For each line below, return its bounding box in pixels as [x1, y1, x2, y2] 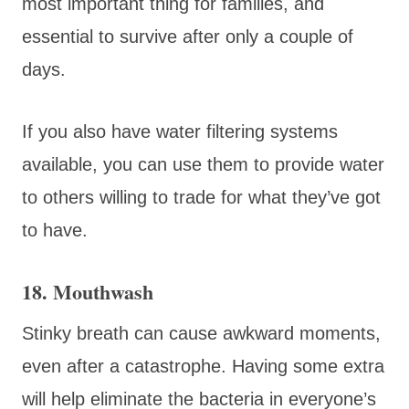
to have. [22, 219, 88, 240]
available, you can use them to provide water [22, 153, 384, 174]
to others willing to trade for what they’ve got [22, 186, 381, 207]
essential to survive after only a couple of [22, 26, 353, 47]
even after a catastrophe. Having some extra [22, 355, 384, 376]
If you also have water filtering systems [22, 121, 338, 142]
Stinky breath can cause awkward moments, [22, 322, 381, 343]
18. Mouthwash [22, 276, 160, 307]
